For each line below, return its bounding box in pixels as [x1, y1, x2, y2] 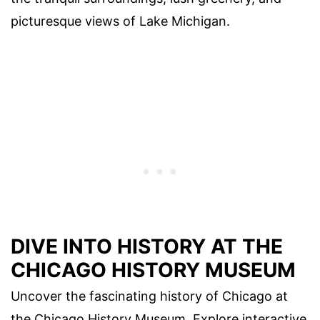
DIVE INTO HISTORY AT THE [11, 234, 283, 259]
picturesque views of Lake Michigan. [11, 13, 230, 29]
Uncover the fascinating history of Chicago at [11, 289, 288, 304]
